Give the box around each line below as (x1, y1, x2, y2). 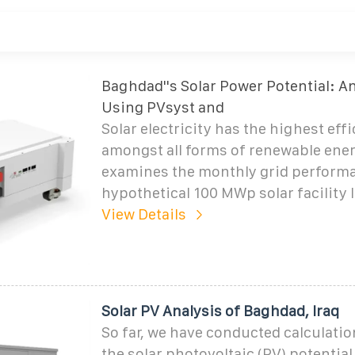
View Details (101, 205, 186, 223)
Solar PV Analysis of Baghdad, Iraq (101, 302, 339, 319)
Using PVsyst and (101, 98, 224, 116)
